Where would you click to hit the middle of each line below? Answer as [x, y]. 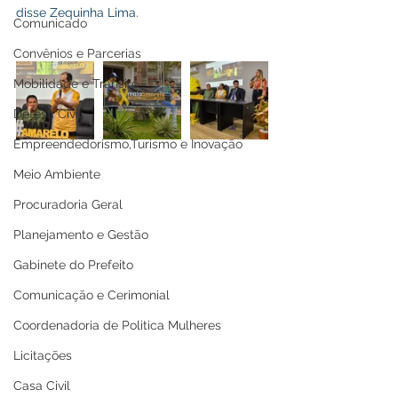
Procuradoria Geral [68, 204]
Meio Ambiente [57, 174]
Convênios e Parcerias [77, 53]
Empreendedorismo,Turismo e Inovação [128, 144]
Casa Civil [42, 386]
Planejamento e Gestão [81, 235]
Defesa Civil [48, 114]
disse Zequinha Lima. [77, 12]
